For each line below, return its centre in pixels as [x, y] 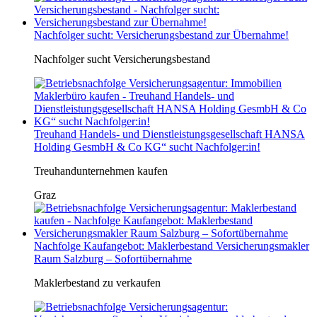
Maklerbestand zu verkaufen [97, 282]
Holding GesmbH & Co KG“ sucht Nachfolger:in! [147, 146]
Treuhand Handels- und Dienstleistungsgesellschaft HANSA [169, 134]
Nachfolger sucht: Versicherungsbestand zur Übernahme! [161, 35]
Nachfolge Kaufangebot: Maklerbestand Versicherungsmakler [172, 246]
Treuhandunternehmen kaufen [101, 171]
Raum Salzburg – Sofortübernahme [113, 258]
